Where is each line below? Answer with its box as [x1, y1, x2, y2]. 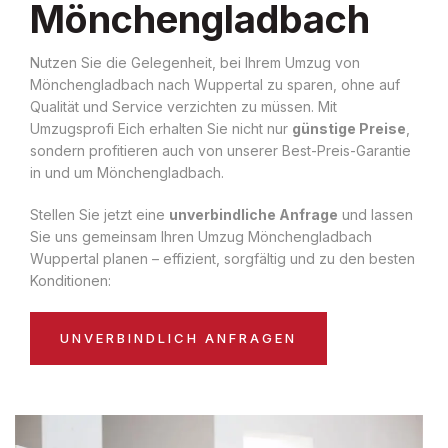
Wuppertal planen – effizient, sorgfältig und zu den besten [30, 249, 415, 267]
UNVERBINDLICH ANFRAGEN [60, 329, 297, 346]
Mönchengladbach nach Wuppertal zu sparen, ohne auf [30, 75, 400, 93]
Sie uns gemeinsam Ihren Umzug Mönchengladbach [30, 227, 372, 245]
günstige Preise [292, 119, 406, 137]
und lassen [338, 205, 413, 223]
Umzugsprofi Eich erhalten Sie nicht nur [30, 119, 292, 137]
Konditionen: [30, 271, 111, 289]
